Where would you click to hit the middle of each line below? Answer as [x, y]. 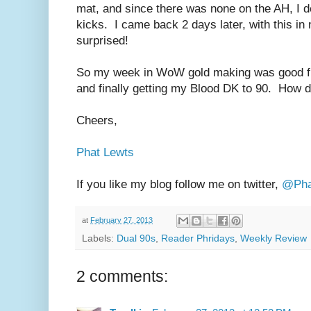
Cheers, [97, 121]
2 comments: [122, 276]
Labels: [99, 238]
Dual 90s [136, 238]
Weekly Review [274, 238]
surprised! [102, 41]
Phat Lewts [105, 153]
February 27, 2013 [121, 220]
